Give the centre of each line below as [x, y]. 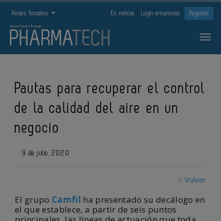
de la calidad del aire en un [97, 109]
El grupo [33, 200]
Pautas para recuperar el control [110, 89]
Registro [199, 13]
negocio [37, 128]
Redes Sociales [31, 13]
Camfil [66, 200]
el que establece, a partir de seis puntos [96, 209]
